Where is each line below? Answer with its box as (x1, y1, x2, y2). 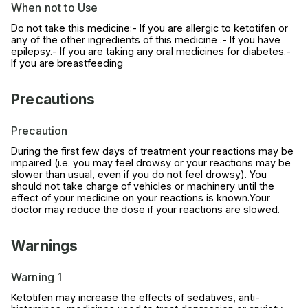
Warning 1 (11, 269, 63, 284)
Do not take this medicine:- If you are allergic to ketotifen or (11, 21, 288, 34)
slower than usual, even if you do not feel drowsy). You (11, 168, 267, 180)
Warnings (11, 236, 78, 254)
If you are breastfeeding (11, 56, 123, 69)
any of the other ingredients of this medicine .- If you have (11, 33, 280, 45)
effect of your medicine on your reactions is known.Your (11, 191, 270, 203)
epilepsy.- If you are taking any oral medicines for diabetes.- (11, 45, 291, 57)
